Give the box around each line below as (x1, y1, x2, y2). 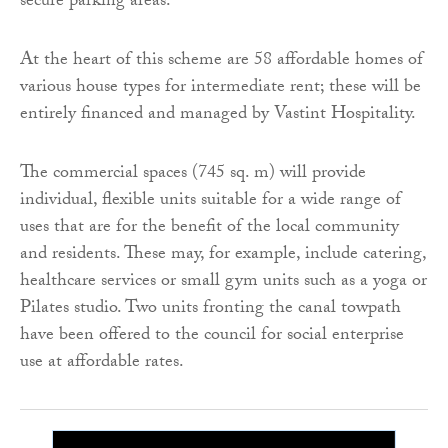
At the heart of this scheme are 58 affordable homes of (20, 45, 423, 77)
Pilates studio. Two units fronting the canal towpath (20, 293, 401, 325)
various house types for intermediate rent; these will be (20, 72, 421, 104)
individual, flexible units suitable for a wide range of (20, 185, 401, 217)
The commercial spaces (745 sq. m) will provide (20, 158, 366, 190)
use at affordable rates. (20, 347, 188, 379)
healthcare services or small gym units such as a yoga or (20, 266, 427, 298)
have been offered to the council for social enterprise (20, 320, 404, 352)
